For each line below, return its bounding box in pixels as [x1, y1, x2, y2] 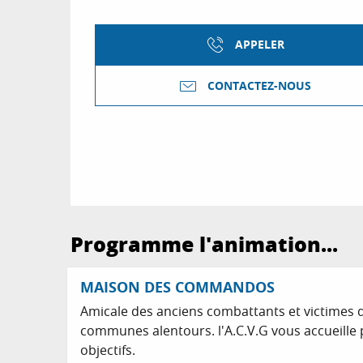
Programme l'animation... [70, 229, 338, 258]
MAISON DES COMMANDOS [80, 277, 275, 297]
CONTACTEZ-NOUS [207, 77, 311, 94]
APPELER [234, 36, 284, 53]
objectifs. [80, 341, 135, 359]
